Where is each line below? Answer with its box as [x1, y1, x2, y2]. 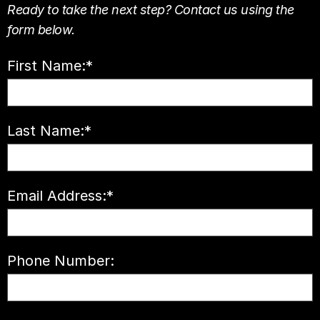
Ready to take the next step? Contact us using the [7, 2, 294, 17]
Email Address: [7, 187, 106, 204]
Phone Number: [7, 252, 114, 269]
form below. [7, 22, 75, 37]
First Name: [7, 57, 86, 74]
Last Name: [7, 122, 84, 139]
